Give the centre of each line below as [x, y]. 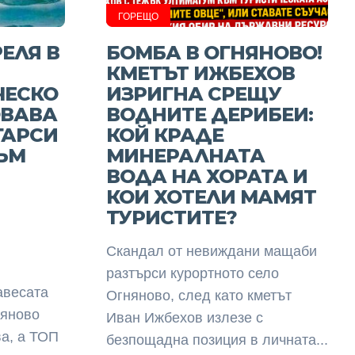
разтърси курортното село [192, 273]
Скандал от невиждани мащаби [211, 251]
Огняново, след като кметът [198, 296]
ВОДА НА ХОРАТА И [206, 176]
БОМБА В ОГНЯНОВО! [214, 53]
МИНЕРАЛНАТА [185, 156]
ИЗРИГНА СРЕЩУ [193, 94]
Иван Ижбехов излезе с [184, 318]
